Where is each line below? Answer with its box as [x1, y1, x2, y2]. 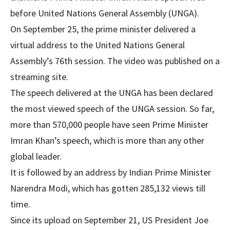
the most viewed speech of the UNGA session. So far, [10, 103, 214, 114]
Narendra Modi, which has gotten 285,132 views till [10, 182, 205, 194]
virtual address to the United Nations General [10, 39, 185, 51]
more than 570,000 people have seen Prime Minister [10, 119, 208, 130]
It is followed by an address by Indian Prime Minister [10, 166, 211, 178]
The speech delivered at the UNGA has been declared [10, 87, 213, 99]
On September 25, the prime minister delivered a [10, 23, 196, 35]
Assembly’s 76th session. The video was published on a [10, 55, 220, 67]
